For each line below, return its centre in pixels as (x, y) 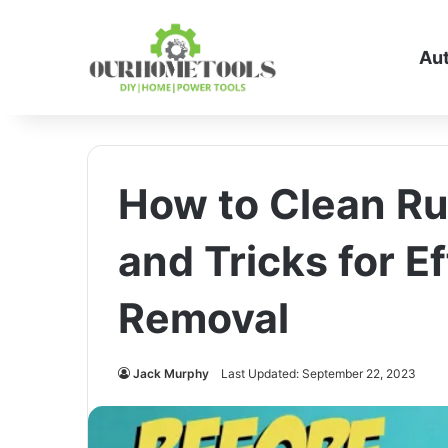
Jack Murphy (171, 373)
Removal (203, 318)
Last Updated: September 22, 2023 (318, 373)
